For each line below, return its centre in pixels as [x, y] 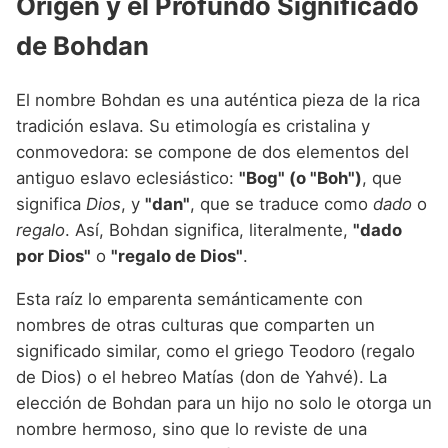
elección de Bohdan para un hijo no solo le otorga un [224, 402]
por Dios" [53, 255]
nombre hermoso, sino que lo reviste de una [191, 428]
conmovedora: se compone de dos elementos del [212, 151]
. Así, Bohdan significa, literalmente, [209, 229]
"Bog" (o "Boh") [300, 177]
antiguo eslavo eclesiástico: [127, 177]
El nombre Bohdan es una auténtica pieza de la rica [218, 99]
